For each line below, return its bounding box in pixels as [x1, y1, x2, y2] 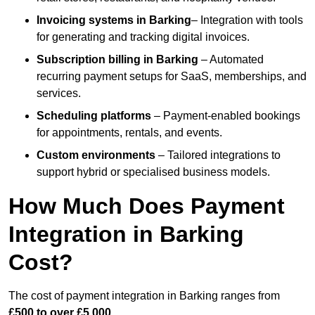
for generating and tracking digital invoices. [37, 31, 250, 44]
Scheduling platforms [37, 110, 151, 122]
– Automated [198, 53, 264, 66]
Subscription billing [37, 53, 141, 66]
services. [37, 87, 81, 100]
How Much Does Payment [8, 193, 285, 219]
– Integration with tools [191, 14, 303, 27]
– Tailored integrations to [155, 149, 281, 162]
